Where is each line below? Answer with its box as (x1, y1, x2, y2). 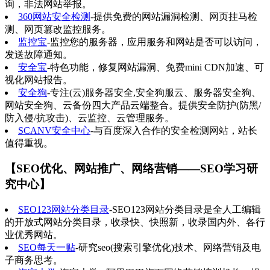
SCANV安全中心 (18, 125, 90, 136)
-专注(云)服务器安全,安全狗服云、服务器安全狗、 (47, 87, 261, 98)
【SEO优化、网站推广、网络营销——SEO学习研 (5, 162, 258, 175)
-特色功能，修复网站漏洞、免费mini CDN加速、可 (47, 61, 264, 72)
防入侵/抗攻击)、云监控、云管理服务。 (5, 112, 174, 123)
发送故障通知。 (5, 49, 72, 60)
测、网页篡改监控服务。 (5, 24, 111, 34)
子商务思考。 (5, 254, 63, 265)
